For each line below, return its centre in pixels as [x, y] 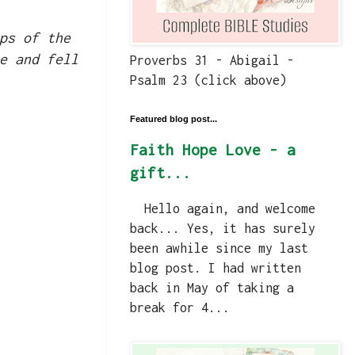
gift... [160, 173]
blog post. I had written [216, 268]
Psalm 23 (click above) [208, 80]
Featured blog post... [174, 119]
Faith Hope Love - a [213, 150]
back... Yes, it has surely [223, 229]
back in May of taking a [212, 288]
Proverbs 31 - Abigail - [212, 61]
